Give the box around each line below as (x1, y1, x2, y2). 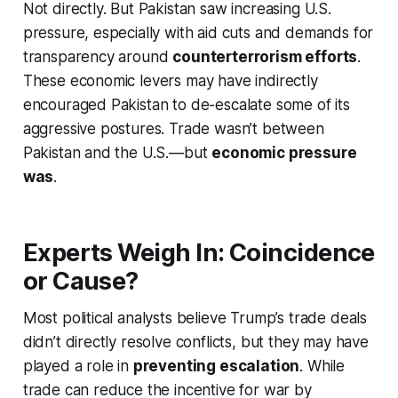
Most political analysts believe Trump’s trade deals (22, 309, 368, 328)
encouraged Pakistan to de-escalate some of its (22, 96, 350, 115)
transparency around (22, 48, 173, 67)
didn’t (22, 333, 66, 352)
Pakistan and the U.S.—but (22, 144, 212, 163)
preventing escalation (132, 357, 300, 376)
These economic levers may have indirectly (22, 72, 318, 91)
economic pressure (211, 144, 357, 163)
